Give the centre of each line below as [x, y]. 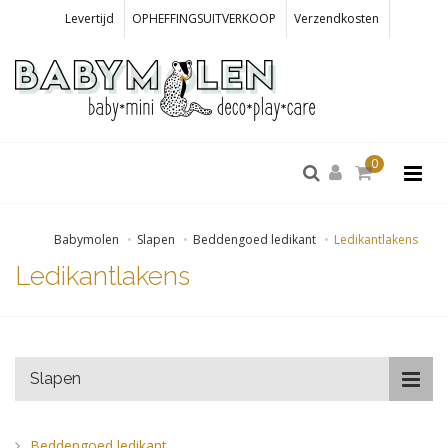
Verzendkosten [336, 18]
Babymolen [86, 239]
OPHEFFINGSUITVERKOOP [204, 18]
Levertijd [89, 18]
